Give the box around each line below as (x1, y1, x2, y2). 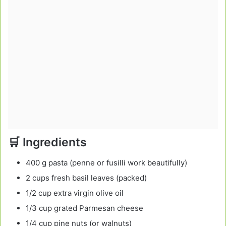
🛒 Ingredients (8, 135, 87, 150)
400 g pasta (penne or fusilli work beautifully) (26, 157, 187, 167)
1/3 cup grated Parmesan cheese (26, 203, 143, 213)
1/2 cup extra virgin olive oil (26, 188, 124, 198)
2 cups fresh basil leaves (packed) (26, 173, 147, 183)
